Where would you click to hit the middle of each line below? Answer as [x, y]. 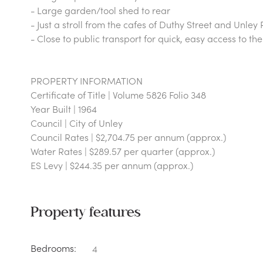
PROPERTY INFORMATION [87, 80]
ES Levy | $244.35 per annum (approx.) [112, 165]
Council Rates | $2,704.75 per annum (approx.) [128, 137]
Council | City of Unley [77, 123]
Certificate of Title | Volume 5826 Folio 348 [118, 95]
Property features [86, 213]
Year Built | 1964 [64, 109]
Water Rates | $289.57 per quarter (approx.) [123, 151]
